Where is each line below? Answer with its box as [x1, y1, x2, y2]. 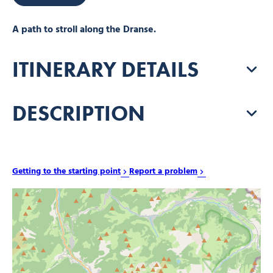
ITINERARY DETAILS [12, 56, 199, 83]
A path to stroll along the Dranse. [12, 22, 156, 38]
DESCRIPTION [12, 100, 145, 127]
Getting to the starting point [12, 165, 121, 179]
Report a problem [129, 165, 197, 179]
